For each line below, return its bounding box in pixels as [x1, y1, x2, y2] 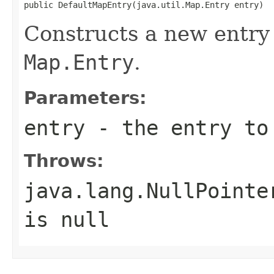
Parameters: [24, 87, 147, 108]
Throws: [24, 150, 104, 171]
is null [24, 207, 109, 232]
